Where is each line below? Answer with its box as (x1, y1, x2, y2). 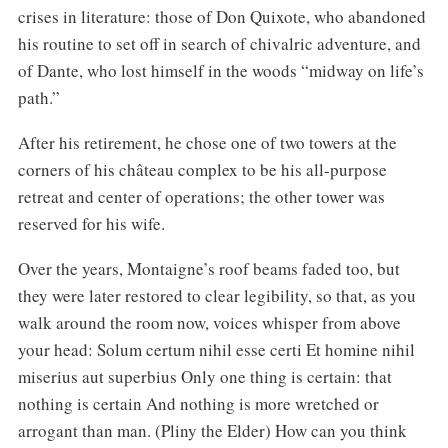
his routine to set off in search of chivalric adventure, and (17, 32, 421, 56)
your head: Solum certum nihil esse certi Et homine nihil (17, 338, 415, 362)
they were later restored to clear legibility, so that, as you (17, 284, 416, 308)
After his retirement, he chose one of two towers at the (17, 131, 397, 155)
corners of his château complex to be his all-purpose (17, 158, 387, 182)
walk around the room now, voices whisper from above (17, 311, 401, 335)
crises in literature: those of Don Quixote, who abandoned (17, 5, 426, 29)
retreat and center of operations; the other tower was (17, 185, 385, 209)
